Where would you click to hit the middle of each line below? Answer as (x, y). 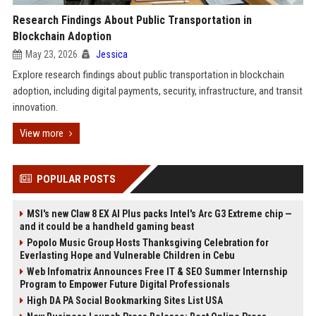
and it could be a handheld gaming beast (107, 226)
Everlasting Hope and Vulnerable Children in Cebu (127, 255)
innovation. (35, 107)
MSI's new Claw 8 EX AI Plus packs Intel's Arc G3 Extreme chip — (159, 214)
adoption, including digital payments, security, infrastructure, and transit (157, 91)
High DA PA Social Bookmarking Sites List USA (124, 300)
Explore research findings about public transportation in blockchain (148, 75)
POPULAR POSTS (76, 179)
